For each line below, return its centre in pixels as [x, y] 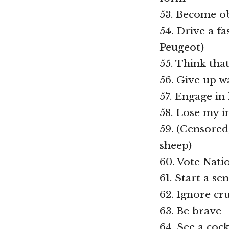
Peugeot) [182, 47]
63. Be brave [190, 210]
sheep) [176, 145]
